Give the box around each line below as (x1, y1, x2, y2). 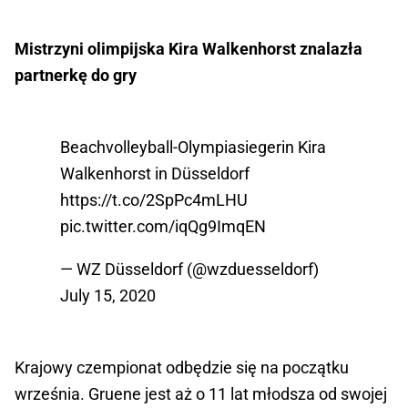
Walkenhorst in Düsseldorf (60, 163, 250, 183)
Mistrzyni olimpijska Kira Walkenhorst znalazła (15, 38, 362, 58)
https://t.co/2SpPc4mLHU (60, 189, 248, 209)
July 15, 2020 (60, 285, 156, 305)
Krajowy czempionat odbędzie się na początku (15, 357, 349, 377)
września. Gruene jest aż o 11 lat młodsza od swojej (15, 383, 387, 403)
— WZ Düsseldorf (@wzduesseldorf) (60, 259, 319, 279)
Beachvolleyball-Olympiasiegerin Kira (60, 137, 326, 157)
